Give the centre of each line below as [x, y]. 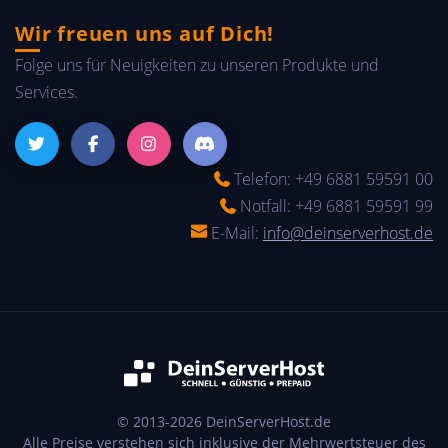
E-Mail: [235, 232]
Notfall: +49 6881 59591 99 [334, 205]
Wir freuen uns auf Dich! [145, 33]
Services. [46, 91]
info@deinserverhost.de [348, 232]
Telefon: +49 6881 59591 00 [331, 178]
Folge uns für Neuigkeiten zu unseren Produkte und [197, 64]
